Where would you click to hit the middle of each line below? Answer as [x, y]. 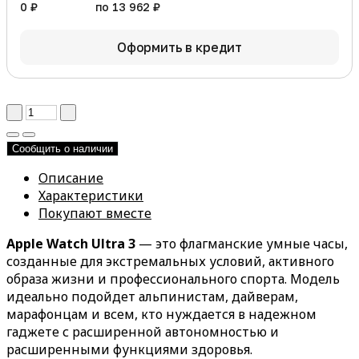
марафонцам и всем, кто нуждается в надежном [161, 314]
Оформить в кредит [179, 47]
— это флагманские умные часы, [242, 243]
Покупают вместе [95, 213]
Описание [71, 177]
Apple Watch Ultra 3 [71, 243]
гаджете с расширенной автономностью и [143, 331]
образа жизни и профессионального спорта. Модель [173, 278]
